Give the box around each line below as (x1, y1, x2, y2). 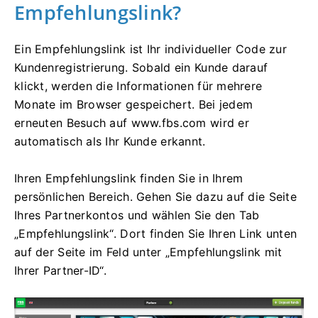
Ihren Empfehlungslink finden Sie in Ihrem (14, 171, 243, 186)
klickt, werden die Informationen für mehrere (14, 79, 263, 94)
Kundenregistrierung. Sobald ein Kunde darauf (14, 60, 268, 75)
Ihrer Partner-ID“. (14, 263, 107, 278)
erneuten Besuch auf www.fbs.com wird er (14, 116, 249, 131)
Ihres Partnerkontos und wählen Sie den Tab (14, 208, 260, 223)
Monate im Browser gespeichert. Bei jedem (14, 97, 253, 112)
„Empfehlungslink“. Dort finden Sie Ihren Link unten (14, 226, 297, 241)
